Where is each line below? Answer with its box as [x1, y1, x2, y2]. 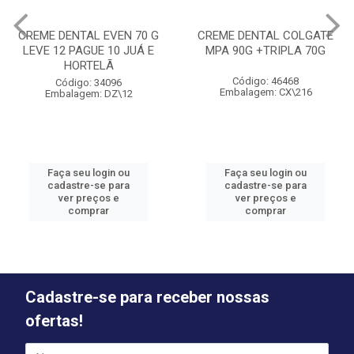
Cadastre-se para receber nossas [25, 288, 269, 307]
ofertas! [25, 311, 83, 330]
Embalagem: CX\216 [219, 86, 312, 98]
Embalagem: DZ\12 [44, 88, 133, 100]
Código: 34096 [55, 77, 122, 88]
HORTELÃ [63, 58, 114, 73]
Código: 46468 [232, 75, 299, 87]
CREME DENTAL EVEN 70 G [18, 28, 159, 43]
